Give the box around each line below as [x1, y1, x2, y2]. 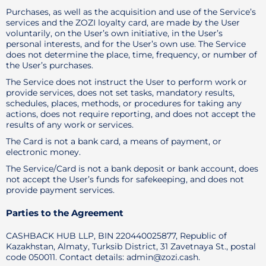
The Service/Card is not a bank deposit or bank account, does [6, 163, 258, 174]
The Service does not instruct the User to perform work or [6, 77, 247, 87]
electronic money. [6, 147, 81, 157]
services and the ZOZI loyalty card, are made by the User [6, 17, 240, 28]
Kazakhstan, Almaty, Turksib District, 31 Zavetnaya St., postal [6, 241, 256, 252]
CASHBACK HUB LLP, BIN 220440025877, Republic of [6, 230, 227, 241]
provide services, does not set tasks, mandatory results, [6, 87, 235, 98]
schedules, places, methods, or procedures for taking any [6, 98, 242, 109]
